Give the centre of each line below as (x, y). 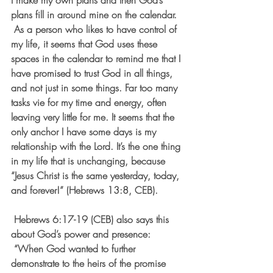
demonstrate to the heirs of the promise (90, 263)
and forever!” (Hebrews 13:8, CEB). (84, 190)
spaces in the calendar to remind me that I (97, 58)
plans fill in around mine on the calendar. (95, 15)
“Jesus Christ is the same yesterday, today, (97, 175)
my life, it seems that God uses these (86, 44)
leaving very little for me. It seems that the (94, 117)
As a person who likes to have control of (95, 29)
